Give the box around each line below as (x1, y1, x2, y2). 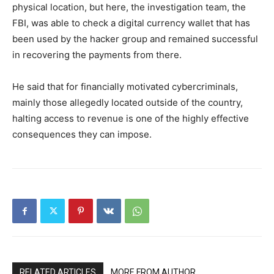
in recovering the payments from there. (12, 49, 182, 61)
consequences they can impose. (12, 128, 152, 140)
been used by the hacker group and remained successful (12, 33, 258, 45)
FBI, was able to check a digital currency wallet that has (12, 17, 250, 29)
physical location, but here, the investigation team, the (12, 1, 246, 13)
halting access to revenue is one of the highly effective (12, 113, 249, 124)
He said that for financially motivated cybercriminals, (12, 81, 238, 92)
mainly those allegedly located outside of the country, (12, 97, 243, 108)
